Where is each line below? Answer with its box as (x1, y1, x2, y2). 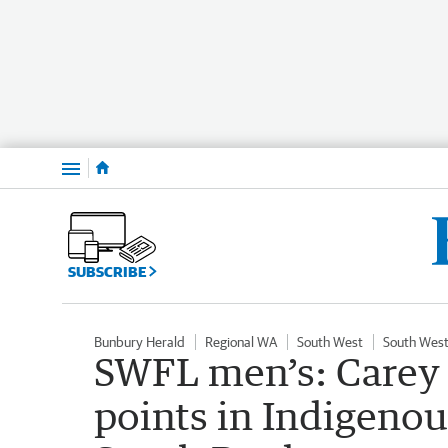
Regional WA (205, 333, 277, 350)
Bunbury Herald (94, 333, 185, 350)
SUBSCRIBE (68, 262, 149, 280)
